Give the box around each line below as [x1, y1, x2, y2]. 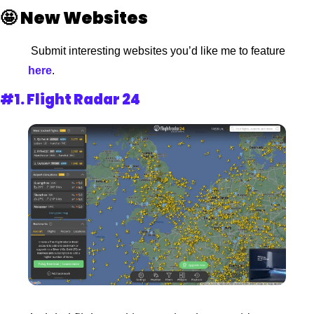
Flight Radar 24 [27, 90, 140, 110]
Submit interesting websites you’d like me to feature [31, 45, 285, 57]
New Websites [20, 6, 151, 30]
